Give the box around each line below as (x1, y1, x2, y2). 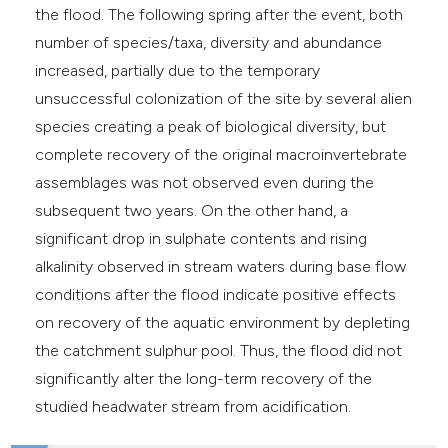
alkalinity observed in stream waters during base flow (35, 256, 407, 276)
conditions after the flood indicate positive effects (35, 284, 397, 304)
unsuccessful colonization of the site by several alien (35, 88, 413, 108)
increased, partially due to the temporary (35, 60, 321, 80)
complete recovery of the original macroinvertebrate (35, 144, 408, 164)
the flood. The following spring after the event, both (35, 4, 404, 24)
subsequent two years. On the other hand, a (35, 200, 349, 220)
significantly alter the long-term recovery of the (35, 368, 373, 388)
